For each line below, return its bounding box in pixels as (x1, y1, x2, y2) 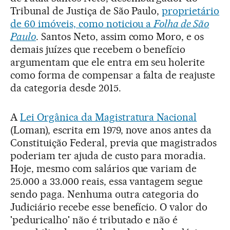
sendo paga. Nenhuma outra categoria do (10, 187, 199, 200)
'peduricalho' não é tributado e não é (10, 213, 178, 226)
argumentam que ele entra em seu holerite (10, 55, 205, 68)
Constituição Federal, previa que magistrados (10, 136, 217, 149)
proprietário (162, 4, 220, 17)
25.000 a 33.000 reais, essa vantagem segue (10, 175, 203, 187)
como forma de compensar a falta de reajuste (10, 68, 216, 81)
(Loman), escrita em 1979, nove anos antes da (10, 123, 212, 136)
